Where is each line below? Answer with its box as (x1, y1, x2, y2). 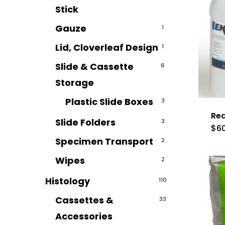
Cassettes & (55, 194, 114, 206)
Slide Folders (55, 116, 116, 129)
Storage (55, 76, 94, 89)
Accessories (55, 210, 113, 222)
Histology (45, 175, 90, 187)
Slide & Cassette (55, 60, 134, 73)
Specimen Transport (55, 135, 153, 148)
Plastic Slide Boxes (65, 95, 153, 108)
